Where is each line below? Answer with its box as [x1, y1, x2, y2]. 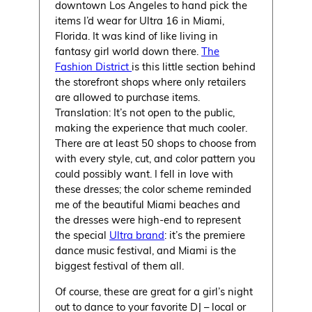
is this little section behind [132, 59, 256, 74]
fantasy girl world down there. [55, 44, 202, 58]
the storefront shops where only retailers [55, 75, 247, 89]
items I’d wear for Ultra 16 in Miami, [55, 13, 225, 28]
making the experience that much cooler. [55, 120, 248, 135]
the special [55, 228, 110, 242]
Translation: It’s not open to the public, [55, 105, 235, 120]
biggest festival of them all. [55, 258, 185, 273]
